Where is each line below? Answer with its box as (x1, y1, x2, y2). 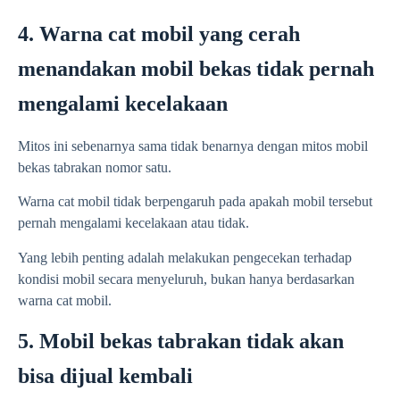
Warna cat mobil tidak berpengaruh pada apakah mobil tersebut (18, 194, 372, 210)
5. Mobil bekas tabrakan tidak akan (18, 329, 344, 354)
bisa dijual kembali (18, 364, 193, 388)
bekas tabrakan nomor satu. (18, 160, 171, 176)
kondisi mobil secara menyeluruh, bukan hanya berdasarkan (18, 271, 354, 287)
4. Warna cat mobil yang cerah (18, 22, 300, 46)
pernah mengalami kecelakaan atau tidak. (18, 215, 249, 231)
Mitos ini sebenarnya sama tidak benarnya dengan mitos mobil (18, 138, 368, 154)
